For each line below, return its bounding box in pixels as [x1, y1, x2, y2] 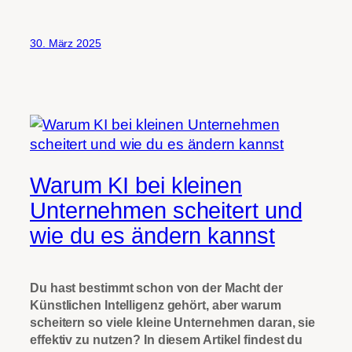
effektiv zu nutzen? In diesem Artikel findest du [30, 332, 303, 347]
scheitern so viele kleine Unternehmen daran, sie [30, 315, 316, 330]
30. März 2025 [30, 36, 101, 49]
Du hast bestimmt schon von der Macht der [30, 280, 283, 295]
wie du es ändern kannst [30, 222, 275, 248]
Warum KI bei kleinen [30, 172, 242, 198]
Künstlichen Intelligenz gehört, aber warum [30, 298, 281, 313]
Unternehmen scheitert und [30, 197, 302, 223]
